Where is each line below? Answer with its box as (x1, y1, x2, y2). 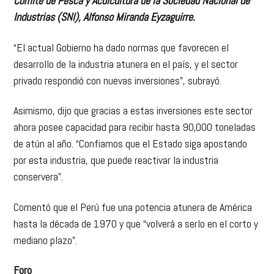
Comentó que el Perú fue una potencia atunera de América (13, 199, 253, 214)
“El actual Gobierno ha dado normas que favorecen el (13, 40, 229, 54)
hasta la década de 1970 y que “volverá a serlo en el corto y (13, 216, 259, 231)
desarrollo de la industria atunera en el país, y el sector (13, 56, 239, 71)
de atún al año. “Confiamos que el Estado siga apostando (13, 136, 248, 150)
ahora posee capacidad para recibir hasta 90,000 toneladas (13, 120, 256, 134)
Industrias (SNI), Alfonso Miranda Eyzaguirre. (13, 10, 196, 24)
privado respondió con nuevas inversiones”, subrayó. (13, 73, 222, 87)
